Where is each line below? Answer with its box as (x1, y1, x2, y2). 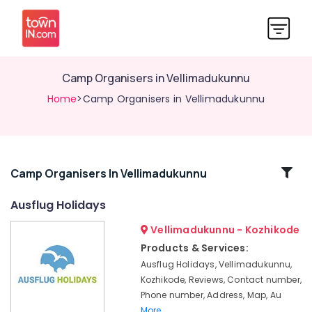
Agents (10, 266, 42, 278)
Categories (11, 180, 84, 198)
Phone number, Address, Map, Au (140, 289, 282, 301)
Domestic (10, 224, 52, 236)
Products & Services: (140, 241, 249, 255)
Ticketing (10, 252, 50, 264)
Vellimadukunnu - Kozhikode (148, 223, 300, 237)
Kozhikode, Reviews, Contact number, (140, 274, 302, 286)
